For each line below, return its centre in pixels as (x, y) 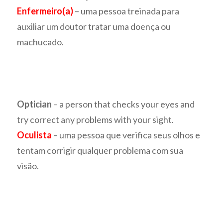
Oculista (35, 135)
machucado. (41, 42)
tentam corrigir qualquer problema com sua (100, 151)
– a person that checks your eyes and (123, 104)
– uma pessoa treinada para (126, 11)
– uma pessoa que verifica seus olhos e (126, 135)
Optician (35, 104)
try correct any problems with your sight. (96, 120)
